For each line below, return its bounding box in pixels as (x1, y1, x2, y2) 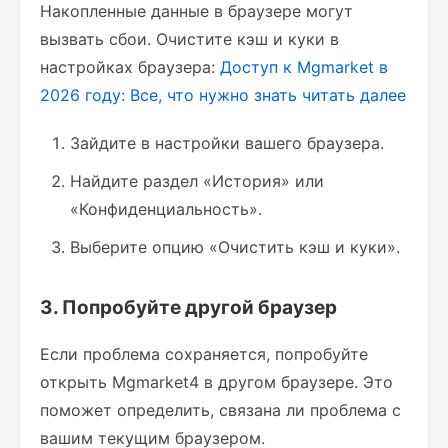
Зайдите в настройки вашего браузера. (70, 133, 384, 153)
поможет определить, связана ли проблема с (40, 400, 401, 420)
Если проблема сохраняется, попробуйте (40, 344, 368, 364)
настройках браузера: (40, 57, 220, 77)
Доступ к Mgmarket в (220, 57, 388, 77)
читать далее (302, 85, 406, 105)
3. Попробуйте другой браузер (40, 296, 337, 319)
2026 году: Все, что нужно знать (40, 85, 297, 105)
